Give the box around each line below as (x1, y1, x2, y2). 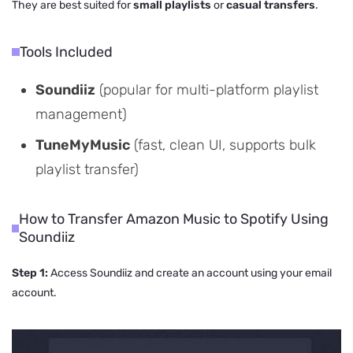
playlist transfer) (35, 160, 139, 178)
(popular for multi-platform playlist (95, 80, 318, 98)
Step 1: (12, 266, 48, 280)
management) (35, 105, 127, 123)
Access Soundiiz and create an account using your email (48, 266, 332, 280)
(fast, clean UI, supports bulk (130, 136, 316, 154)
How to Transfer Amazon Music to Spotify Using (18, 210, 329, 228)
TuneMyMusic (35, 136, 130, 154)
